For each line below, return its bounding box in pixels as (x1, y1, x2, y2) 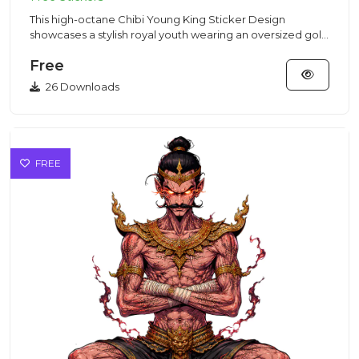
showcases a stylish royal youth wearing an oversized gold (30, 28, 329, 41)
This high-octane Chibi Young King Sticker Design (30, 13, 285, 26)
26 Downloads (43, 80, 119, 93)
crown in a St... (30, 43, 103, 56)
